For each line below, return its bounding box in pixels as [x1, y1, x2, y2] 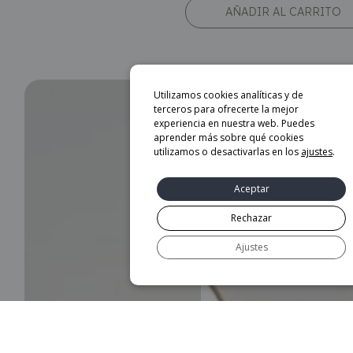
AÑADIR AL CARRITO [225, 4, 341, 19]
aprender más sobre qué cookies [154, 131, 303, 144]
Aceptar [233, 182, 269, 195]
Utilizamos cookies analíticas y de [154, 88, 303, 102]
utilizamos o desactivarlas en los [154, 145, 301, 158]
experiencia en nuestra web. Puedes [154, 117, 314, 130]
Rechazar [231, 211, 272, 225]
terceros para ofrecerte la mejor [154, 102, 299, 116]
